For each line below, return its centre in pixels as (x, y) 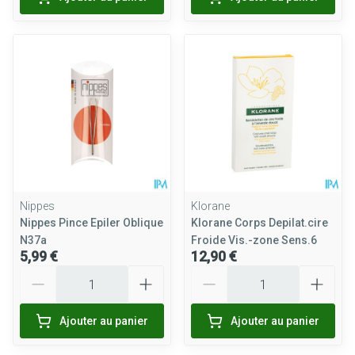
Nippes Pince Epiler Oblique (92, 223)
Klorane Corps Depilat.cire (260, 223)
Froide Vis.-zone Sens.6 (254, 240)
